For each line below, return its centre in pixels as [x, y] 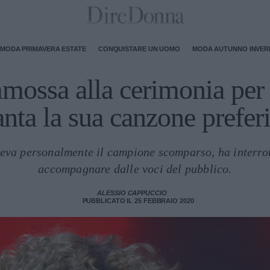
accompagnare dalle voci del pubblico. [135, 169]
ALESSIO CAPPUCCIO [132, 193]
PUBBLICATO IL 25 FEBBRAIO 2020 [138, 201]
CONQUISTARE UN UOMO [139, 49]
